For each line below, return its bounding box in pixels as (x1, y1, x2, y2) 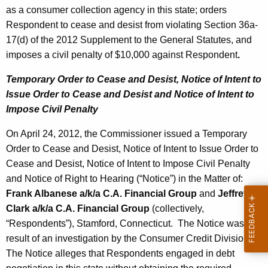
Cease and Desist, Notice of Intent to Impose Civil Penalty (6, 159, 250, 169)
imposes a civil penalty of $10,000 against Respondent (6, 50, 237, 60)
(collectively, (150, 203, 204, 214)
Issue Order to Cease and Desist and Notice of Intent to (6, 89, 254, 100)
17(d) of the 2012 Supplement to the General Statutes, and (6, 35, 252, 45)
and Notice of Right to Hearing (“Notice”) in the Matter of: (6, 173, 245, 184)
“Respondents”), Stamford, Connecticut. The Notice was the (6, 218, 260, 229)
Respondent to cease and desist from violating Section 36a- (6, 20, 258, 31)
